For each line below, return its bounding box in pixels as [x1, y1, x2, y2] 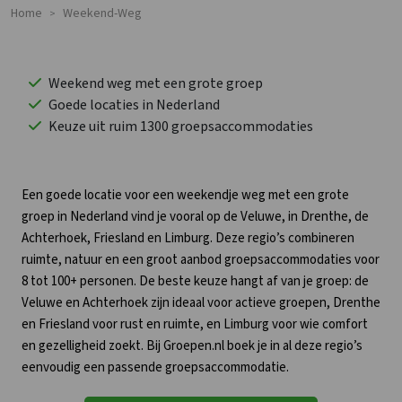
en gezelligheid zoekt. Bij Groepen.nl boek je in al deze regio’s [22, 336, 363, 355]
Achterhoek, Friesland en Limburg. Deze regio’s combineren [22, 228, 354, 248]
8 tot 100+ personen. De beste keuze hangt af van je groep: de [22, 271, 369, 291]
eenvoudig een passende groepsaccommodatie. [22, 357, 289, 377]
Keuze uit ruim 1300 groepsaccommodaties [48, 116, 313, 136]
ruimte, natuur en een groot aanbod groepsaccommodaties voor [22, 249, 380, 269]
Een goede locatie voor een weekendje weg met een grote [22, 185, 349, 205]
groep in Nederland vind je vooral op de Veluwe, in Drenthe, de [22, 206, 369, 226]
